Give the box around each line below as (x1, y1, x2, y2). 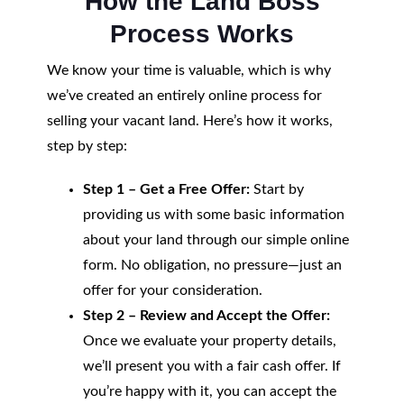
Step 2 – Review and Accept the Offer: (82, 308, 330, 323)
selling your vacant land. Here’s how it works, (46, 114, 333, 128)
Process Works (110, 20, 294, 48)
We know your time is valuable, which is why (46, 63, 331, 78)
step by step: (46, 139, 127, 153)
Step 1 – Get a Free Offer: (82, 182, 250, 197)
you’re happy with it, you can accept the (82, 384, 336, 399)
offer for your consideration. (82, 283, 262, 298)
